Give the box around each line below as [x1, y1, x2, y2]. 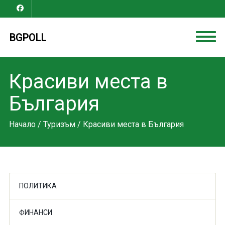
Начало [9, 120, 36, 129]
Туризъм [43, 120, 75, 129]
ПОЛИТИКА [19, 182, 57, 190]
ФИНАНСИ [19, 208, 52, 216]
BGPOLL [9, 32, 46, 44]
